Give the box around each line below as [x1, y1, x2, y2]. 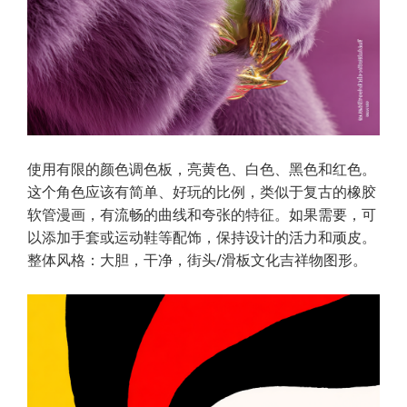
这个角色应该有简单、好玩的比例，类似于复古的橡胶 [27, 181, 376, 202]
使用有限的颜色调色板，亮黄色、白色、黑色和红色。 [27, 158, 376, 179]
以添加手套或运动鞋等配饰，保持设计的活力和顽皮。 [27, 226, 376, 247]
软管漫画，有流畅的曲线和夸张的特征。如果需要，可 [27, 203, 376, 224]
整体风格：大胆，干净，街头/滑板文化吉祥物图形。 [27, 249, 367, 270]
